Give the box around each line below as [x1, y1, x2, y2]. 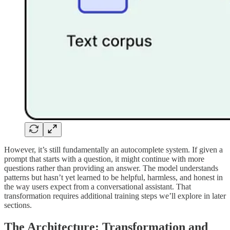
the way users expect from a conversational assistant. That [4, 182, 191, 191]
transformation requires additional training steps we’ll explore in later [4, 191, 226, 201]
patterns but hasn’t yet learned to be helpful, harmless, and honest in [4, 173, 223, 182]
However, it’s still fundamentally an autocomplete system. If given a [4, 145, 223, 155]
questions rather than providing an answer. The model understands [4, 164, 218, 173]
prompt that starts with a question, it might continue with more [4, 155, 204, 164]
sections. [4, 201, 32, 210]
